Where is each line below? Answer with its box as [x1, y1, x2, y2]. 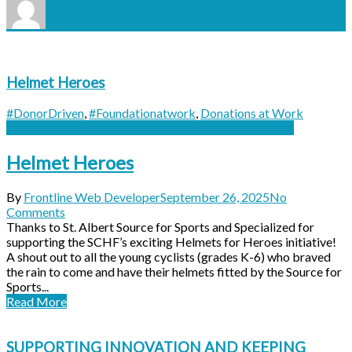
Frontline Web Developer [24, 189, 160, 205]
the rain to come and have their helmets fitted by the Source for [6, 264, 342, 280]
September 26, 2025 [160, 189, 269, 205]
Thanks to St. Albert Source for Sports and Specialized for [6, 219, 314, 235]
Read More [6, 294, 67, 310]
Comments [6, 204, 65, 220]
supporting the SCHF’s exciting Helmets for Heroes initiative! [6, 234, 336, 250]
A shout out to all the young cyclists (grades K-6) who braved [6, 249, 331, 265]
